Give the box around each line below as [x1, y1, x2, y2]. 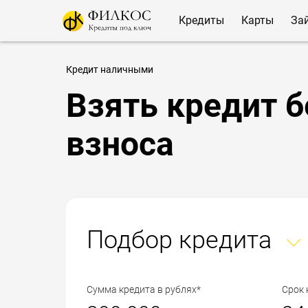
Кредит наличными [66, 64, 153, 75]
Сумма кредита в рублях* [87, 284, 201, 295]
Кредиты [179, 14, 224, 27]
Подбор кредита [87, 225, 272, 254]
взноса [66, 124, 174, 164]
